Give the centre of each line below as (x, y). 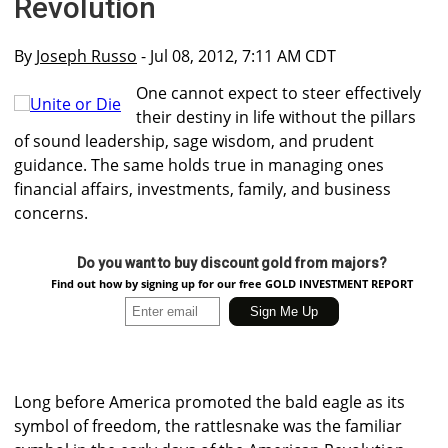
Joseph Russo (86, 56)
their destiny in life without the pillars (276, 117)
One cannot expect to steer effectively (278, 93)
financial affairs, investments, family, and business (202, 189)
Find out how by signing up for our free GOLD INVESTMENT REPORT (231, 284)
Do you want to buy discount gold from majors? (231, 263)
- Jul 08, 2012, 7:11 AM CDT (236, 56)
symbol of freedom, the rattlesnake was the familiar (208, 426)
